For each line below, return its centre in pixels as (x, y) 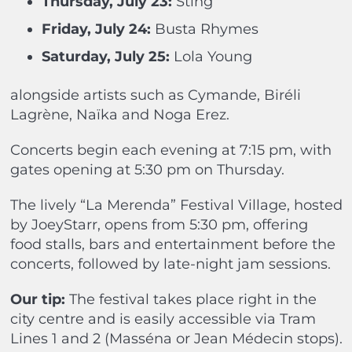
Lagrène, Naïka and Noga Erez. (119, 114)
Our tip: (37, 299)
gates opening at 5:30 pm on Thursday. (147, 169)
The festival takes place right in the (191, 299)
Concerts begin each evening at (123, 150)
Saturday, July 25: (105, 56)
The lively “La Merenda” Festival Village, (150, 205)
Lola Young (211, 56)
